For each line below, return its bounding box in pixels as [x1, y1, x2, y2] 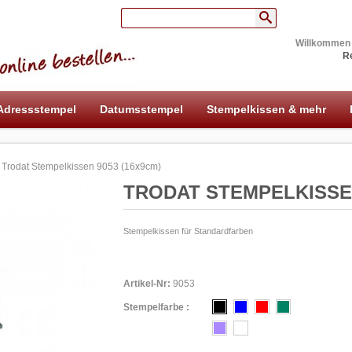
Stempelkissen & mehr [207, 103, 326, 115]
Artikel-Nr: [123, 278, 170, 289]
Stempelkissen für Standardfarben [123, 226, 253, 236]
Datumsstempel [100, 103, 183, 115]
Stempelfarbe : [123, 302, 189, 313]
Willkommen [295, 38, 350, 49]
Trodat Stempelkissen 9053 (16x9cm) [2, 161, 161, 172]
